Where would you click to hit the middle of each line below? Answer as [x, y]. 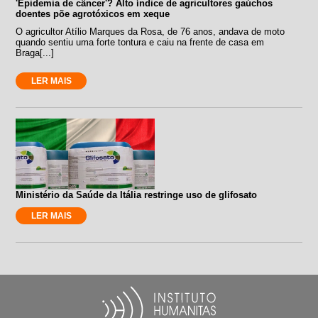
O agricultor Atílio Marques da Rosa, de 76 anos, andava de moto [150, 31]
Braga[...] [35, 53]
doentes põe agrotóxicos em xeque [93, 13]
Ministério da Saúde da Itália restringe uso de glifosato [137, 194]
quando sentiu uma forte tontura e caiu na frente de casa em [140, 42]
